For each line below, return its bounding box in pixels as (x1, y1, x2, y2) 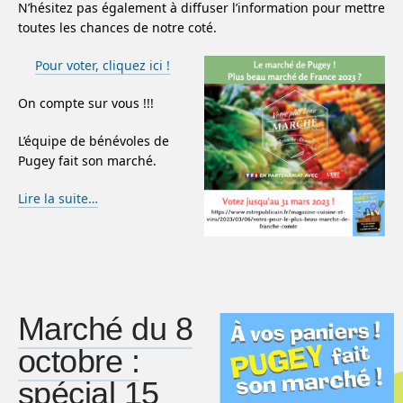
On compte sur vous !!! (18, 94, 154, 112)
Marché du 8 (18, 310, 193, 347)
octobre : (18, 343, 140, 380)
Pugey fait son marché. (18, 152, 157, 169)
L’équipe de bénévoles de (18, 132, 169, 149)
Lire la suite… (18, 190, 98, 207)
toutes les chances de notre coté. (18, 19, 217, 36)
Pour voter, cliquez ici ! (34, 57, 170, 74)
